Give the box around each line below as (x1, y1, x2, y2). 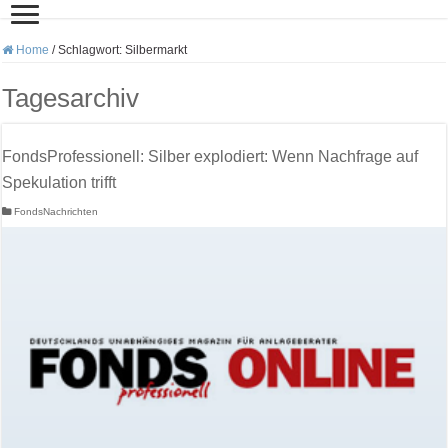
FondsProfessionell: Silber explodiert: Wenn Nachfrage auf (2, 148, 419, 165)
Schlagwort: (58, 43, 126, 57)
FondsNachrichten (14, 206, 99, 217)
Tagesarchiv (2, 83, 140, 113)
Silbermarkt (125, 43, 188, 57)
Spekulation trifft (2, 174, 117, 191)
